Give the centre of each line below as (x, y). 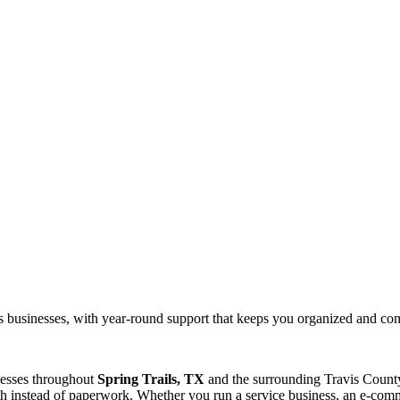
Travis (342, 379)
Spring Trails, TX (151, 379)
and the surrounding (262, 379)
